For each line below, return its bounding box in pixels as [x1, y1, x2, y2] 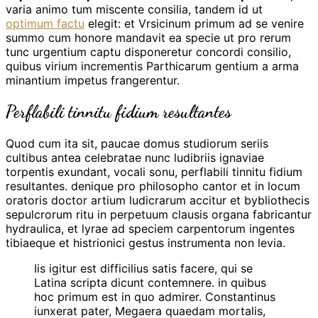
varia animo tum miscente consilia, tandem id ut [6, 1, 263, 16]
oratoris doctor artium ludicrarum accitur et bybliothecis [6, 192, 309, 207]
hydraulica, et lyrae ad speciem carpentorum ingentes [6, 221, 295, 236]
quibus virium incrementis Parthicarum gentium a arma [6, 58, 299, 73]
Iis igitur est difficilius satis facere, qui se [34, 261, 253, 275]
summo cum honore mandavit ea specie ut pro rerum [6, 30, 291, 45]
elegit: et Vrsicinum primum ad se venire [84, 16, 304, 31]
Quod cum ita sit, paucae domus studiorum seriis [6, 136, 268, 150]
